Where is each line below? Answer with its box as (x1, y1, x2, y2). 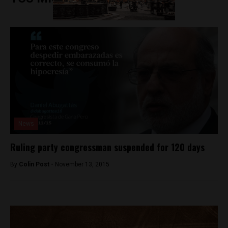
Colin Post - (19, 160, 55, 168)
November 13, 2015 (55, 160, 109, 168)
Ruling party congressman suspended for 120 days (10, 140, 205, 154)
